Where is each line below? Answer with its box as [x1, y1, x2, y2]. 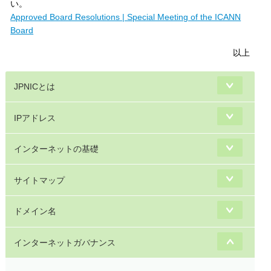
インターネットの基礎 [14, 144, 99, 154]
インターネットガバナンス [14, 237, 116, 247]
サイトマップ [14, 175, 65, 185]
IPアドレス [14, 113, 56, 123]
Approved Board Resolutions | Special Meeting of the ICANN [10, 12, 241, 22]
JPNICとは [14, 81, 56, 91]
